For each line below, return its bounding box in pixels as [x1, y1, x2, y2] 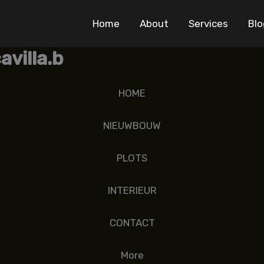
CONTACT [109, 217, 155, 229]
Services [189, 18, 228, 29]
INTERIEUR [107, 184, 157, 197]
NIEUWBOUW [103, 119, 161, 131]
